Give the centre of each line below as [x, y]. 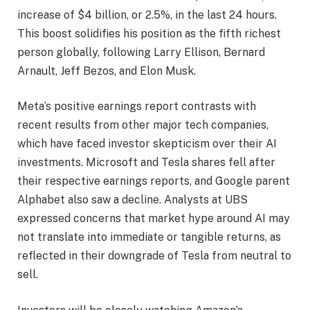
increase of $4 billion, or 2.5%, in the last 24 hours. [147, 15]
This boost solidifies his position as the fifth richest [149, 33]
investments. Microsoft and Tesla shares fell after [146, 163]
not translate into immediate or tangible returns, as [149, 237]
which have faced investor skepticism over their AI [147, 144]
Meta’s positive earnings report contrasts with [137, 107]
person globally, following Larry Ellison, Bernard [141, 52]
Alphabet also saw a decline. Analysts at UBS [133, 200]
